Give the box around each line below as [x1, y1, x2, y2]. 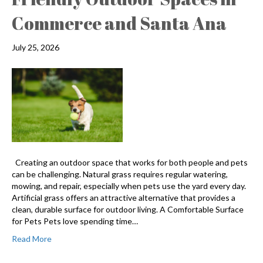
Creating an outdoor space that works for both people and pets [12, 157, 248, 168]
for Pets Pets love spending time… [12, 216, 138, 227]
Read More [12, 234, 52, 244]
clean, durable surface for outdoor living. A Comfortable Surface [12, 204, 244, 215]
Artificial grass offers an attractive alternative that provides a [12, 193, 235, 203]
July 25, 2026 [12, 42, 59, 53]
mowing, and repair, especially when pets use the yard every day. [12, 181, 246, 191]
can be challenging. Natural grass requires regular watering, [12, 169, 228, 180]
